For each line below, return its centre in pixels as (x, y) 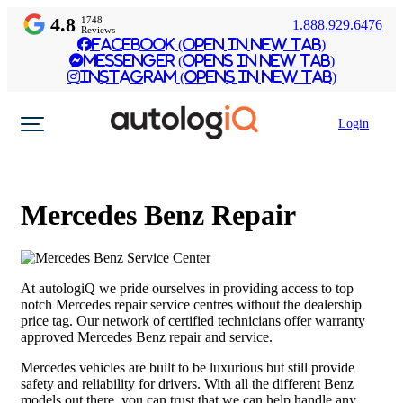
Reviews (98, 30)
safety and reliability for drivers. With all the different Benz (187, 383)
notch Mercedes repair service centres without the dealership (191, 304)
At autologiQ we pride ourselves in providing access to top (187, 288)
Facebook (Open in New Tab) (209, 44)
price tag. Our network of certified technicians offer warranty (193, 320)
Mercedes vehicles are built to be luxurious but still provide (188, 367)
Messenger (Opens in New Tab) (209, 60)
